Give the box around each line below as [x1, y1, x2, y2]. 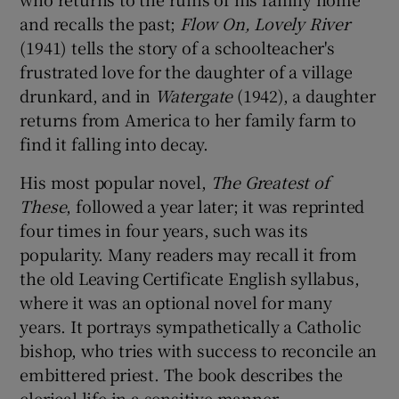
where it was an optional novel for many [20, 290, 332, 314]
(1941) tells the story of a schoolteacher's [20, 36, 335, 60]
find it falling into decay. [20, 132, 209, 156]
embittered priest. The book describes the [20, 362, 344, 387]
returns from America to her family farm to [20, 108, 357, 132]
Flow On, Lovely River [180, 12, 350, 36]
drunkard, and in [20, 84, 156, 108]
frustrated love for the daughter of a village [20, 60, 353, 84]
